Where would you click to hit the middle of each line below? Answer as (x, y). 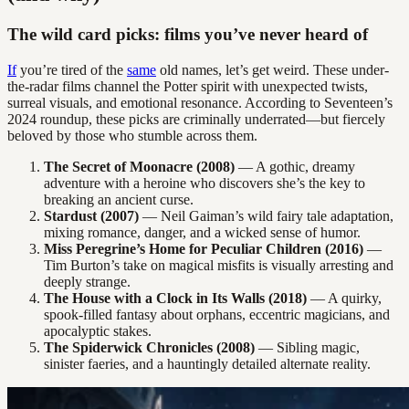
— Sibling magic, (307, 347)
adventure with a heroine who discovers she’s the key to (204, 183)
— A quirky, (344, 298)
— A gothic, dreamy (295, 167)
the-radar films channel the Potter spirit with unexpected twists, (188, 86)
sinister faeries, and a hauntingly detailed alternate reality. (207, 364)
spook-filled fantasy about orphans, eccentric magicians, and (217, 315)
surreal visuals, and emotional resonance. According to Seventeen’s (200, 103)
